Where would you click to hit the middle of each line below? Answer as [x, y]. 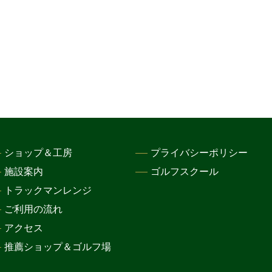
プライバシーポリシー [199, 153]
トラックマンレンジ [48, 191]
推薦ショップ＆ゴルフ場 [58, 247]
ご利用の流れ [33, 209]
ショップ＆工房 [38, 153]
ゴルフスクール [185, 172]
